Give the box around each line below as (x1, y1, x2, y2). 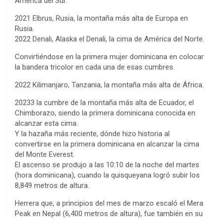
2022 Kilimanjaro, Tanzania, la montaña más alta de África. (15, 80, 204, 89)
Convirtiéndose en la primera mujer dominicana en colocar (15, 52, 204, 61)
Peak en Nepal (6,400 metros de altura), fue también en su (15, 209, 203, 218)
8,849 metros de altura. (15, 181, 89, 190)
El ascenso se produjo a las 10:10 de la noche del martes (15, 160, 199, 169)
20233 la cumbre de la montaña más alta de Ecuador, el (15, 98, 194, 107)
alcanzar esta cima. (15, 118, 78, 128)
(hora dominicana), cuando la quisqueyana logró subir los (15, 170, 200, 180)
